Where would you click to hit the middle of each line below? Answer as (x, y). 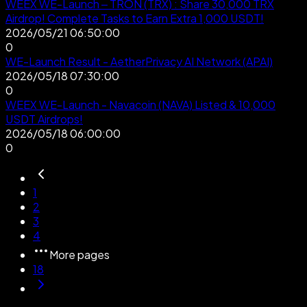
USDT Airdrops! (44, 119)
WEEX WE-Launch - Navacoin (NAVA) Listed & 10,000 (140, 104)
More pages (79, 254)
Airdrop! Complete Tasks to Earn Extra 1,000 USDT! (135, 18)
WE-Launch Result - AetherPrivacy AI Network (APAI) (139, 61)
